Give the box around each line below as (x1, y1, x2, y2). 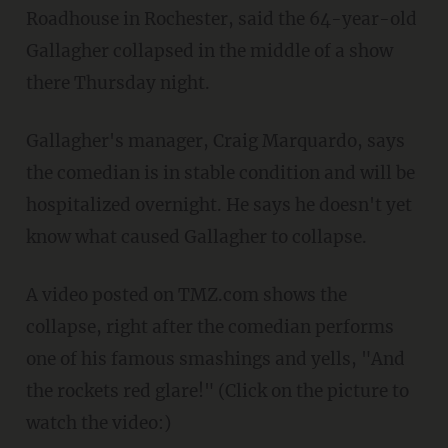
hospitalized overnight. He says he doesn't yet (25, 194, 412, 217)
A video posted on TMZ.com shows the (25, 284, 347, 307)
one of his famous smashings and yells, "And (25, 348, 405, 371)
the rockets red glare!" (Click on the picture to (25, 380, 409, 403)
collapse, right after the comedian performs (25, 316, 394, 339)
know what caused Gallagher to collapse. (25, 226, 367, 249)
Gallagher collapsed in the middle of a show (25, 40, 393, 63)
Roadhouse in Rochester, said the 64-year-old (25, 8, 417, 31)
